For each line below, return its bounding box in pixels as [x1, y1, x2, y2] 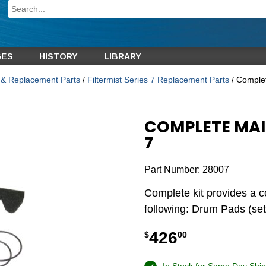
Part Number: [144, 164, 203, 175]
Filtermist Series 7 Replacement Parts [87, 75, 229, 85]
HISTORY [39, 52, 78, 61]
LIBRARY [103, 52, 141, 61]
